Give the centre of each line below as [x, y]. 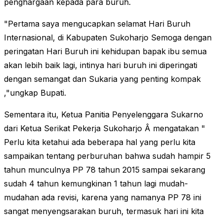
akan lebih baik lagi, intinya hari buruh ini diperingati [101, 65]
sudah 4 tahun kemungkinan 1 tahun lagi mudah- [96, 184]
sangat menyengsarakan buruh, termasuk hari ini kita [104, 211]
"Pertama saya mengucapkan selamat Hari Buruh [97, 24]
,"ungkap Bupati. [35, 93]
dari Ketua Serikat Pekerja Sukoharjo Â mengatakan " [105, 129]
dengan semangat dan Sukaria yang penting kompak [102, 79]
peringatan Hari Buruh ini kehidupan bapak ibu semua [105, 52]
